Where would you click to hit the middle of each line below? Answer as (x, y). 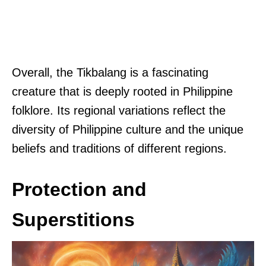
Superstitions (73, 219)
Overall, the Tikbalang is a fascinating (110, 72)
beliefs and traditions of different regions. (119, 148)
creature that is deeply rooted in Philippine (122, 91)
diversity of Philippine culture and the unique (128, 129)
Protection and (79, 189)
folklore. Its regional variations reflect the (119, 110)
